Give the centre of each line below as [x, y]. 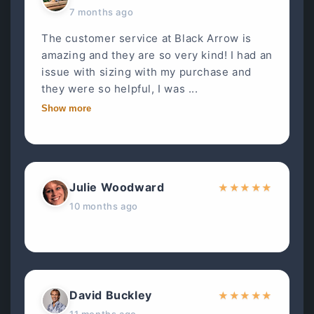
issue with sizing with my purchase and [146, 71]
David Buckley [111, 295]
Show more [66, 108]
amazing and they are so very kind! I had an [157, 55]
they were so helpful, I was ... [120, 88]
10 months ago [104, 206]
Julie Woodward [117, 187]
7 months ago [102, 12]
